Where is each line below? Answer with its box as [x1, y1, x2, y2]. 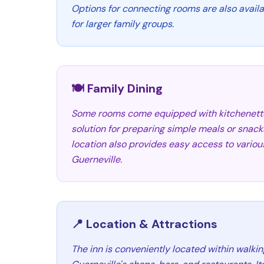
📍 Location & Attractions [71, 216, 217, 232]
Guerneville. [71, 153, 122, 166]
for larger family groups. [71, 18, 174, 30]
